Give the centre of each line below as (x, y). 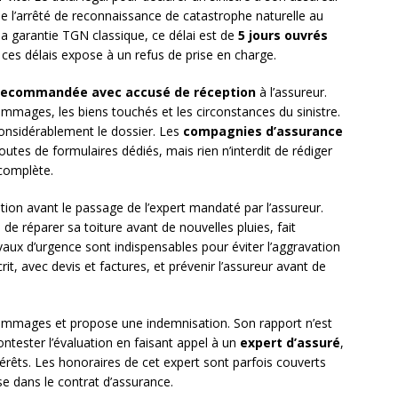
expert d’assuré (290, 343)
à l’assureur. (291, 92)
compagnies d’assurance (263, 131)
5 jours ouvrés (283, 36)
